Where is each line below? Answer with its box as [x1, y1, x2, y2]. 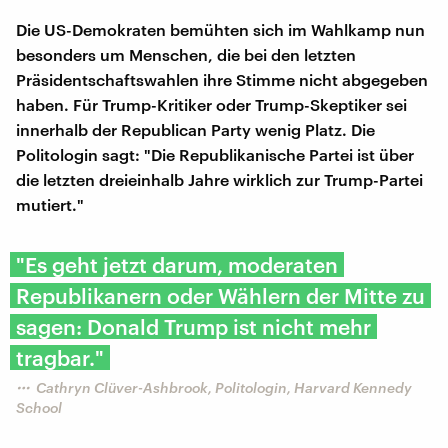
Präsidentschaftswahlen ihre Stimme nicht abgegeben [16, 69, 428, 89]
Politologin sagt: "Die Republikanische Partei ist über [16, 144, 414, 164]
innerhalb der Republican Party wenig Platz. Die [16, 119, 375, 139]
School [16, 398, 62, 416]
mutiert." [16, 194, 84, 214]
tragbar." [16, 344, 104, 370]
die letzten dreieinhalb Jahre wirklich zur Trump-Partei [16, 169, 423, 189]
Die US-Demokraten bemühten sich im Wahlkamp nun [16, 19, 425, 39]
